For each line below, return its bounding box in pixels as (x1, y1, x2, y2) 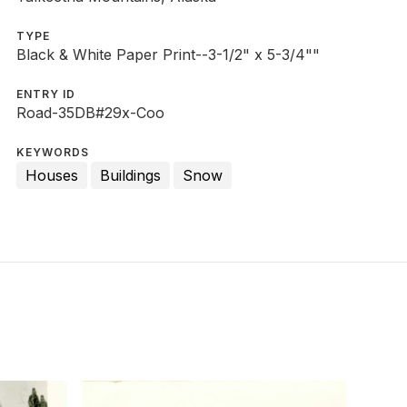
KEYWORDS (15, 145, 89, 159)
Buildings (99, 166, 161, 184)
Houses (25, 166, 78, 184)
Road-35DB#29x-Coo (15, 104, 164, 122)
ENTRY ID (15, 87, 75, 101)
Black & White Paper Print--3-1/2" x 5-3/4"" (15, 45, 320, 64)
